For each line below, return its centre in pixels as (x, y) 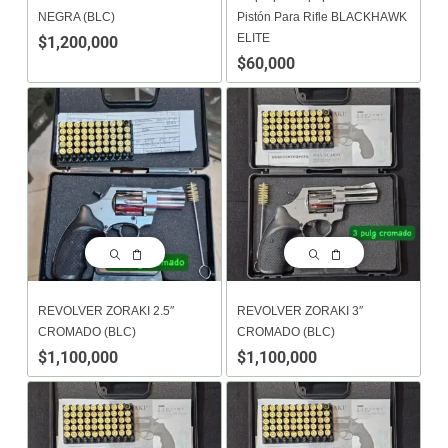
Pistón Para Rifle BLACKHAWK (322, 17)
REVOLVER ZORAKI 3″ (300, 311)
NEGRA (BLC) (76, 17)
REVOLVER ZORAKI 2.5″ (106, 311)
